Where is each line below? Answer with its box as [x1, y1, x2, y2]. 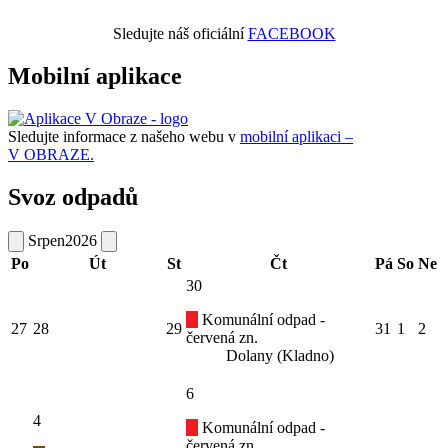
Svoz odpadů [8, 183, 138, 210]
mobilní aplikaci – [240, 127, 353, 145]
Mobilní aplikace [8, 62, 182, 89]
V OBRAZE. [8, 145, 94, 163]
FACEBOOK [247, 25, 336, 42]
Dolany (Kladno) [226, 346, 334, 364]
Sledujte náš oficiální [112, 25, 248, 42]
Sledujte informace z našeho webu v [8, 127, 240, 145]
